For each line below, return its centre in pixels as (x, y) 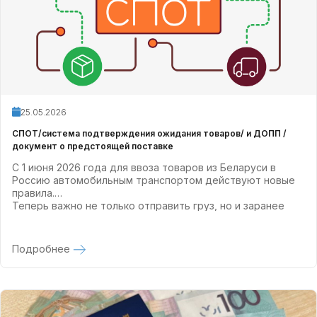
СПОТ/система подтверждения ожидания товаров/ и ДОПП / (149, 134)
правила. (33, 193)
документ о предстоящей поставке (93, 146)
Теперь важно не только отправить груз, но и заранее (148, 206)
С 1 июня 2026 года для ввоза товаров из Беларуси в (144, 168)
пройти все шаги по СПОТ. (77, 219)
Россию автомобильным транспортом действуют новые (154, 180)
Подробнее (42, 249)
